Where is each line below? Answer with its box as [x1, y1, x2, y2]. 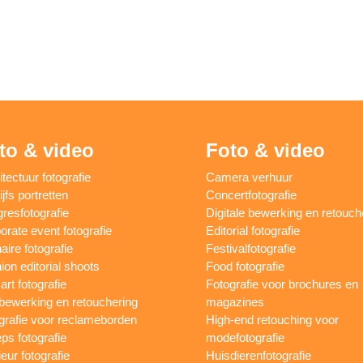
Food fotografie [205, 258, 284, 273]
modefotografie [205, 330, 284, 344]
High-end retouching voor [205, 312, 339, 327]
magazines [205, 294, 264, 309]
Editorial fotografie [205, 223, 300, 237]
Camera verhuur [205, 169, 293, 184]
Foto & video [205, 139, 325, 161]
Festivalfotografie [205, 241, 296, 255]
